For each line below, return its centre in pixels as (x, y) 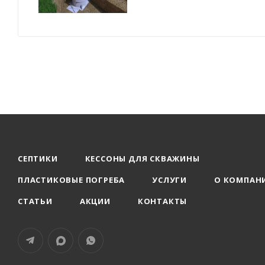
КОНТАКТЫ (162, 201)
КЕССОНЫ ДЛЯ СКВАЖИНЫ (142, 159)
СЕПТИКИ (38, 159)
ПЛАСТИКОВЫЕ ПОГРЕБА (72, 180)
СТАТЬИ (35, 201)
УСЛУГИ (170, 180)
